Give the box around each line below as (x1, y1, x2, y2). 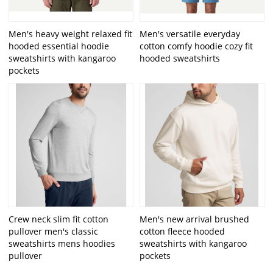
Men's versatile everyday (140, 27, 240, 40)
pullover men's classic (9, 225, 99, 238)
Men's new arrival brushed (140, 213, 249, 225)
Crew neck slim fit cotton (9, 213, 109, 225)
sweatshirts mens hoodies (9, 238, 116, 250)
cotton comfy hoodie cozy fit (140, 40, 253, 52)
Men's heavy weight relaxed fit (9, 27, 133, 40)
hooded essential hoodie (9, 40, 110, 52)
